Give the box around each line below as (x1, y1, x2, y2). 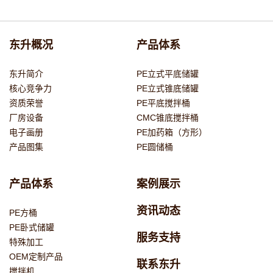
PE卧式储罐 (9, 222, 54, 233)
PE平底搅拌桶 (136, 98, 190, 108)
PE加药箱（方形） (136, 127, 207, 138)
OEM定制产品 (9, 252, 63, 262)
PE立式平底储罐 (136, 69, 199, 79)
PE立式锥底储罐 (136, 83, 199, 94)
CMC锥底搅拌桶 (136, 113, 199, 123)
